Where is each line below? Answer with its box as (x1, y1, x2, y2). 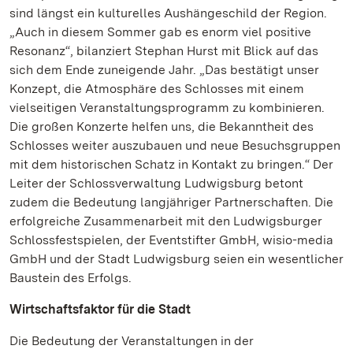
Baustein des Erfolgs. (9, 270, 132, 285)
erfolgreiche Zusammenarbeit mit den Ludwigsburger (9, 214, 322, 229)
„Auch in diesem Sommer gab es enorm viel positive (9, 24, 311, 39)
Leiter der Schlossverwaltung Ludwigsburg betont (9, 176, 303, 191)
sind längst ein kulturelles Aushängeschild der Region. (9, 6, 327, 20)
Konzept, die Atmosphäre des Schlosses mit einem (9, 81, 304, 96)
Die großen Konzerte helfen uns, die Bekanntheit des (9, 119, 314, 134)
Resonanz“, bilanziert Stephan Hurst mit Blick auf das (9, 43, 318, 58)
